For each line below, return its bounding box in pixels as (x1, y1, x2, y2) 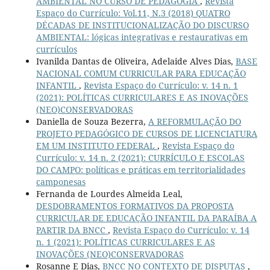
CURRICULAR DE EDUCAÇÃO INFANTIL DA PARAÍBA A (36, 212, 257, 224)
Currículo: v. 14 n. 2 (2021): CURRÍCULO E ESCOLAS (36, 151, 245, 163)
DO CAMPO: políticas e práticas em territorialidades (36, 163, 245, 175)
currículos (36, 43, 77, 55)
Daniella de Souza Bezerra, (36, 115, 148, 127)
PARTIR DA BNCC (36, 224, 108, 236)
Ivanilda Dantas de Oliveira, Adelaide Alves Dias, (36, 55, 236, 67)
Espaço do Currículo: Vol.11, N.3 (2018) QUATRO (36, 7, 230, 19)
